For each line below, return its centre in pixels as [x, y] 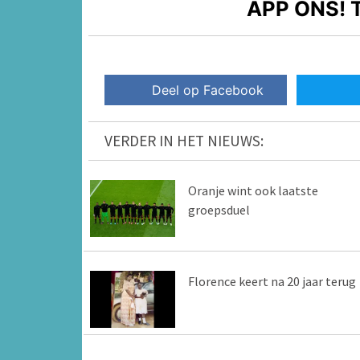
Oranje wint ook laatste [253, 191]
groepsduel [219, 210]
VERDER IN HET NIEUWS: [184, 141]
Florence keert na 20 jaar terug [272, 282]
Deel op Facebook [208, 90]
